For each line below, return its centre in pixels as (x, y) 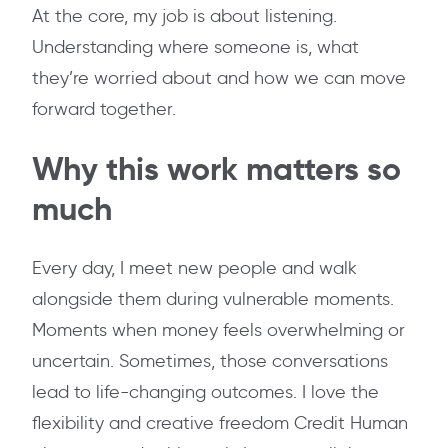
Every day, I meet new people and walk (194, 268)
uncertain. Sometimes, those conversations (210, 361)
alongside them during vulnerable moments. (213, 299)
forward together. (104, 109)
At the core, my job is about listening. (184, 16)
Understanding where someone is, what (195, 47)
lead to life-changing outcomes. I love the (205, 392)
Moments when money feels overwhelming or (218, 330)
